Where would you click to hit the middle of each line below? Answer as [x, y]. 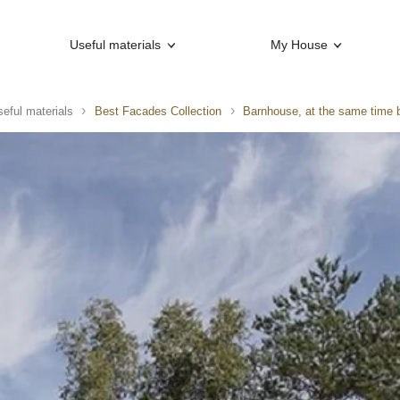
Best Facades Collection [158, 111]
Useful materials [116, 45]
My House [299, 45]
